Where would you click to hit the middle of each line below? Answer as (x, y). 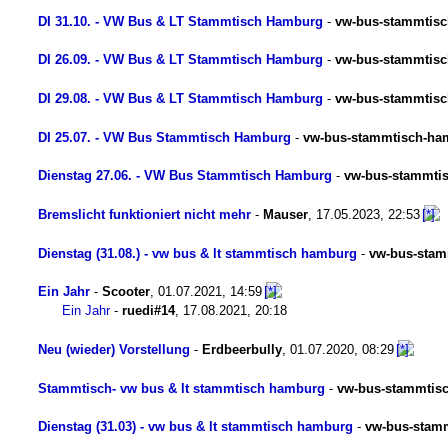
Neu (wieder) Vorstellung (114, 349)
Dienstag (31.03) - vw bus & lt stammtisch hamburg (195, 427)
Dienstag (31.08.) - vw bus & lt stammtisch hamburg (197, 253)
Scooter (126, 292)
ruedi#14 (148, 311)
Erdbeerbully (242, 349)
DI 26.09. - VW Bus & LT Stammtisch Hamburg (180, 60)
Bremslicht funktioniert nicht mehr (144, 214)
